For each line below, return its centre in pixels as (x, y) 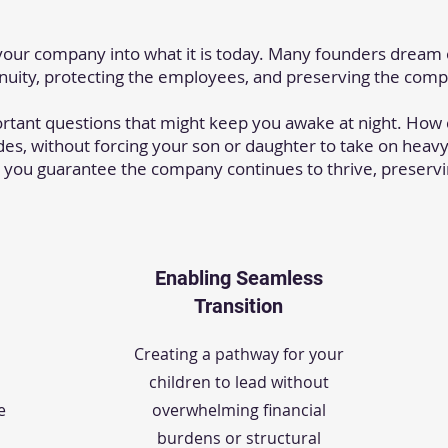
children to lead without (238, 382)
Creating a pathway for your (238, 354)
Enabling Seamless (238, 278)
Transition (238, 306)
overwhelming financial (238, 410)
